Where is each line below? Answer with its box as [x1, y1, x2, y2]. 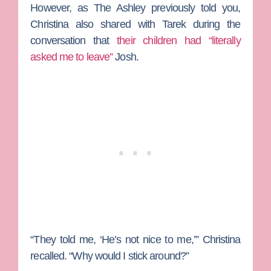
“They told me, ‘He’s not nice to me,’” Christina [30, 233, 241, 246]
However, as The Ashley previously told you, [30, 2, 241, 15]
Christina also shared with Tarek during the [30, 18, 241, 31]
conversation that [30, 34, 117, 47]
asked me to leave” [30, 51, 113, 64]
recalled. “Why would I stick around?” [30, 249, 189, 262]
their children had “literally [117, 34, 241, 47]
